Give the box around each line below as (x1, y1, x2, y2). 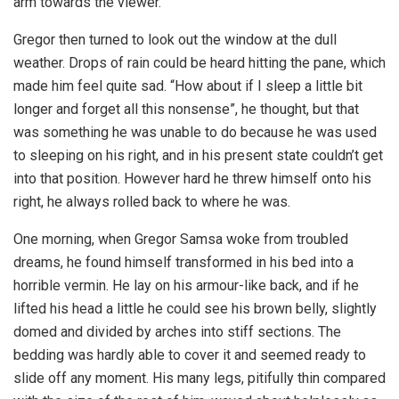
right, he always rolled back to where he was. (13, 192, 290, 210)
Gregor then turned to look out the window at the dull (13, 30, 337, 48)
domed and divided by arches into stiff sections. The (13, 322, 341, 340)
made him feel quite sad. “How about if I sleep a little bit (13, 77, 362, 94)
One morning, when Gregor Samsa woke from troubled (13, 230, 348, 248)
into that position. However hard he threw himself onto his (13, 169, 371, 187)
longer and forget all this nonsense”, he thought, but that (13, 100, 359, 118)
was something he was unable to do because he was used (13, 123, 377, 141)
